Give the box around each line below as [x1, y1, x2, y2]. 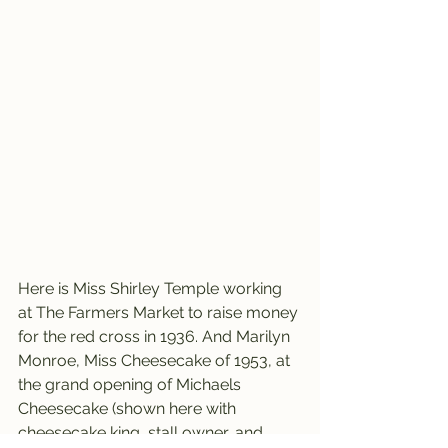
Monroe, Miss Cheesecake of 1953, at [18, 350, 294, 370]
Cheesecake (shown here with [18, 398, 240, 418]
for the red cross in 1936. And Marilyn [18, 326, 294, 346]
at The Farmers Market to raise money [18, 302, 302, 322]
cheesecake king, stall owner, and [18, 422, 267, 442]
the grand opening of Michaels [18, 374, 245, 394]
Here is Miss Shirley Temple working [18, 278, 286, 298]
